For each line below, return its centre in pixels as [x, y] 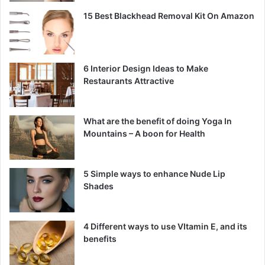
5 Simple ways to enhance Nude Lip [154, 174]
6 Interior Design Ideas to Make [146, 69]
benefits [100, 239]
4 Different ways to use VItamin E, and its [165, 227]
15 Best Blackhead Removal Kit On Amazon [169, 16]
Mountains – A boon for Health [144, 134]
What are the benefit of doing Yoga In [158, 121]
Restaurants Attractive [129, 81]
